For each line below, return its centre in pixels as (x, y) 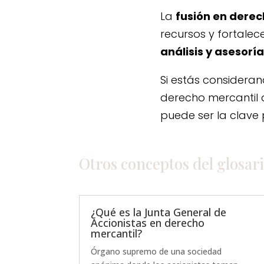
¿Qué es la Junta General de (159, 212)
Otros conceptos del (148, 164)
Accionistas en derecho (148, 222)
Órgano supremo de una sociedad (156, 251)
